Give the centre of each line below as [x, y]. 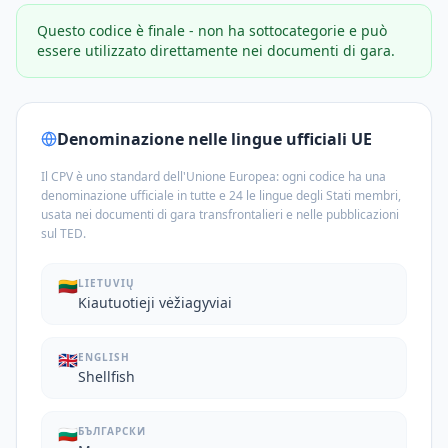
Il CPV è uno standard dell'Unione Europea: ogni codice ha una [213, 176]
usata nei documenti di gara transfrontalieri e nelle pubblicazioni [220, 214]
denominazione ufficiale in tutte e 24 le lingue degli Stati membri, [221, 195]
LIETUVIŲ [106, 283]
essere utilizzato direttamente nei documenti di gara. [216, 50]
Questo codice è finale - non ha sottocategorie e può [212, 30]
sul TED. [63, 233]
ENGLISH [104, 357]
